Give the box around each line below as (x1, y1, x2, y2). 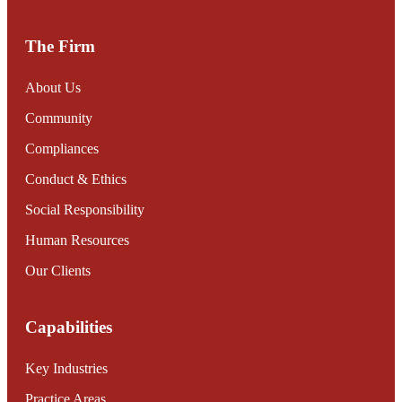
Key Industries (25, 361, 108, 377)
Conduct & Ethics (25, 170, 127, 187)
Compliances (25, 140, 99, 156)
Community (25, 109, 92, 126)
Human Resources (25, 232, 129, 248)
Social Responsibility (25, 201, 144, 217)
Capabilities (25, 318, 112, 337)
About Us (25, 79, 81, 95)
